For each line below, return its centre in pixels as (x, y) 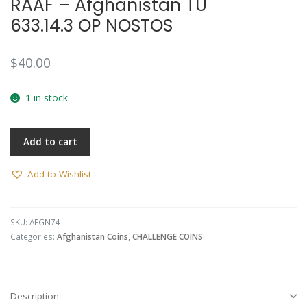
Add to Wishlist (59, 174)
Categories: (34, 237)
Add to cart (51, 142)
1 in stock (46, 98)
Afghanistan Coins (93, 237)
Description (35, 296)
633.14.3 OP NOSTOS (91, 26)
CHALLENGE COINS (168, 237)
